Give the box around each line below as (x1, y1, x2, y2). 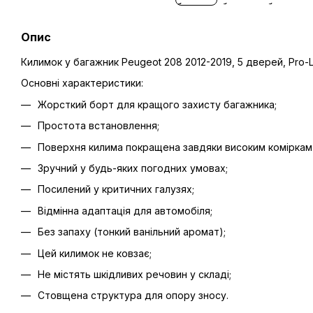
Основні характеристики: (21, 77, 143, 89)
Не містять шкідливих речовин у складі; (38, 268, 231, 280)
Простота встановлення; (38, 119, 159, 132)
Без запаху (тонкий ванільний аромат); (38, 226, 226, 238)
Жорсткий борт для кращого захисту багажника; (38, 98, 277, 110)
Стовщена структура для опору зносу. (38, 289, 228, 302)
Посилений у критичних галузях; (38, 183, 194, 196)
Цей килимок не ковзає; (38, 247, 152, 259)
